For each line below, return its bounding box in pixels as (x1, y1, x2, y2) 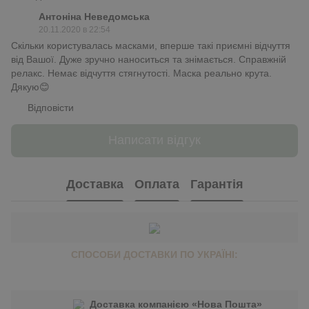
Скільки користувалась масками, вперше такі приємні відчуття (11, 39, 290, 51)
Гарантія (190, 177, 243, 192)
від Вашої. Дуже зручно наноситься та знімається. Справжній (11, 53, 286, 65)
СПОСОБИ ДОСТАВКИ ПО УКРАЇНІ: (71, 248, 238, 260)
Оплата (134, 177, 179, 192)
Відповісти (28, 101, 74, 113)
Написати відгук (108, 133, 201, 148)
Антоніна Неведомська (39, 10, 150, 22)
